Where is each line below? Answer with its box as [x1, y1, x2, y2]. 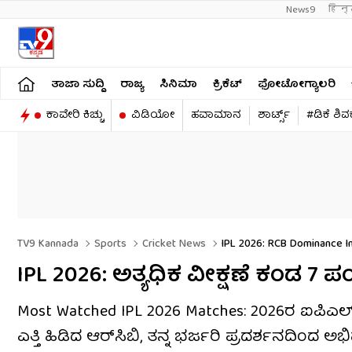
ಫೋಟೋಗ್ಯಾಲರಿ [258, 75, 335, 94]
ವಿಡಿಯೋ [131, 106, 174, 125]
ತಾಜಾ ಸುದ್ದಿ [51, 75, 104, 94]
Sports [91, 235, 126, 254]
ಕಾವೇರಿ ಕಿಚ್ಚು [46, 106, 103, 125]
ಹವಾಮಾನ [191, 106, 241, 125]
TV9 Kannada [17, 235, 79, 254]
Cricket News [139, 235, 206, 254]
